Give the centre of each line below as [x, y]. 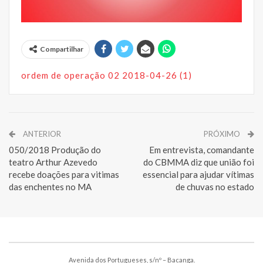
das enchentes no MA [50, 186]
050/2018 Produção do [55, 149]
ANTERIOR [41, 134]
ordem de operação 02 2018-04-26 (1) [107, 75]
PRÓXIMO [223, 134]
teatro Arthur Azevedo [53, 162]
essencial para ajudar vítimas [198, 174]
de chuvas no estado [215, 186]
